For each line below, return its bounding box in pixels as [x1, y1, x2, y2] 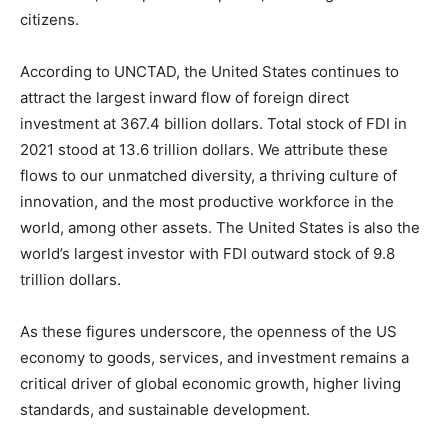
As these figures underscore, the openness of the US [20, 322, 397, 342]
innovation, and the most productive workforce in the [20, 192, 394, 212]
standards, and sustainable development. [20, 400, 310, 420]
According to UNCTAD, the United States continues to [20, 62, 399, 82]
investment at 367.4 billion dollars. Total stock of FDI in [20, 114, 407, 134]
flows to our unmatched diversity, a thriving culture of [20, 166, 397, 186]
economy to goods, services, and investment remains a [20, 348, 409, 368]
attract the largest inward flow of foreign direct [20, 88, 349, 108]
